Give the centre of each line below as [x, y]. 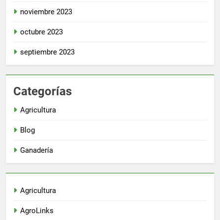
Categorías [42, 91]
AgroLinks [37, 210]
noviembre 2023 [46, 12]
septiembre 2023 [47, 52]
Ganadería [37, 150]
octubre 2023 [41, 32]
